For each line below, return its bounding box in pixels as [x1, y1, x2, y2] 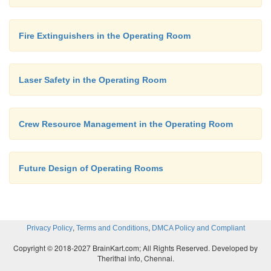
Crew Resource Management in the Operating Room [19, 119, 233, 129]
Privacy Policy [26, 224, 73, 232]
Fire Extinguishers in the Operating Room [19, 31, 191, 41]
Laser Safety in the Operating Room [19, 75, 166, 85]
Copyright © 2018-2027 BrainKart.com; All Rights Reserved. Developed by [13, 243, 258, 253]
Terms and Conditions [76, 224, 148, 232]
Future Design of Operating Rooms [19, 163, 163, 173]
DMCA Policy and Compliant [151, 224, 245, 232]
